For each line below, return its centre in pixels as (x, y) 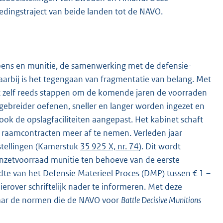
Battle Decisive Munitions (161, 200)
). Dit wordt (160, 146)
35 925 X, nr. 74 (110, 146)
